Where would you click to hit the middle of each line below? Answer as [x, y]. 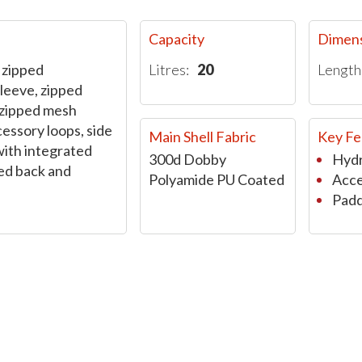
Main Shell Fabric [202, 136]
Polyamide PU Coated [216, 179]
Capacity [176, 39]
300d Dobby [187, 159]
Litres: [168, 69]
